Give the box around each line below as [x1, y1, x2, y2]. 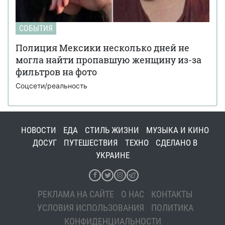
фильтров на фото [16, 65, 97, 78]
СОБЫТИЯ [19, 23, 53, 33]
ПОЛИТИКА [151, 202, 193, 213]
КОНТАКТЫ [151, 188, 193, 199]
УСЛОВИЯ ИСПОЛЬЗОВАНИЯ [37, 202, 144, 213]
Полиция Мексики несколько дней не [16, 41, 189, 54]
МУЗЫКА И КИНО [146, 125, 209, 135]
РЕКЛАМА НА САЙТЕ [37, 188, 114, 199]
